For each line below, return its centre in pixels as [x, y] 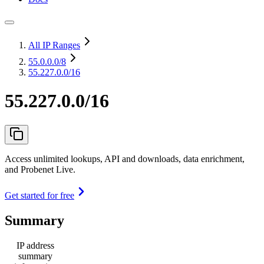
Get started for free [39, 195]
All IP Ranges [54, 45]
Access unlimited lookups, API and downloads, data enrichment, [125, 159]
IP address [35, 245]
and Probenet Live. [40, 169]
